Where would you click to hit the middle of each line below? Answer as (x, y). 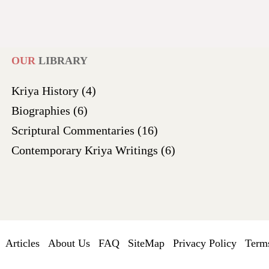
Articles (22, 243)
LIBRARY (63, 61)
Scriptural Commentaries (74, 130)
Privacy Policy (204, 243)
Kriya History (46, 91)
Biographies (42, 110)
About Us (69, 243)
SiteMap (146, 243)
